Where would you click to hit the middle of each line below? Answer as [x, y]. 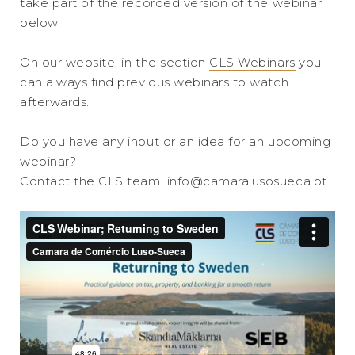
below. [40, 23]
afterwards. [55, 102]
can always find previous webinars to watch [155, 82]
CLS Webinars [252, 62]
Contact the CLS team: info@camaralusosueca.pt [174, 181]
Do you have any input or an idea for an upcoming [176, 141]
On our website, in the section [115, 62]
